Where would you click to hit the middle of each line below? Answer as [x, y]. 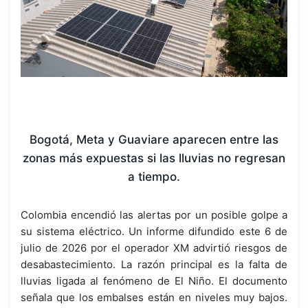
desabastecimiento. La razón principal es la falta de [154, 264]
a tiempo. [154, 176]
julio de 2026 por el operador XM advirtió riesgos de [154, 247]
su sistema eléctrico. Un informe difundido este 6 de [154, 231]
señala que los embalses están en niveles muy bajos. [154, 297]
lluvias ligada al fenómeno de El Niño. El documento [154, 280]
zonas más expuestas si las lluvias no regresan [154, 158]
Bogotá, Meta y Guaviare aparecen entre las [154, 139]
